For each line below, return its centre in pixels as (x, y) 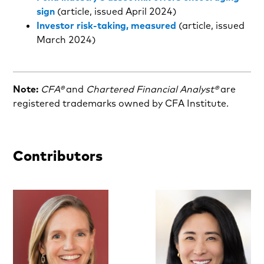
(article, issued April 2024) (116, 11)
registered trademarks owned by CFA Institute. (121, 103)
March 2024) (67, 40)
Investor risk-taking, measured (107, 26)
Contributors (58, 155)
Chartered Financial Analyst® (152, 89)
